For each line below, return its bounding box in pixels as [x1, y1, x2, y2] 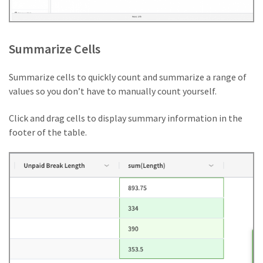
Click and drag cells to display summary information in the [9, 112, 242, 124]
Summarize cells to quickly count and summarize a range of [9, 71, 247, 83]
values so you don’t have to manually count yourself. [9, 85, 217, 97]
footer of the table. [9, 126, 87, 139]
